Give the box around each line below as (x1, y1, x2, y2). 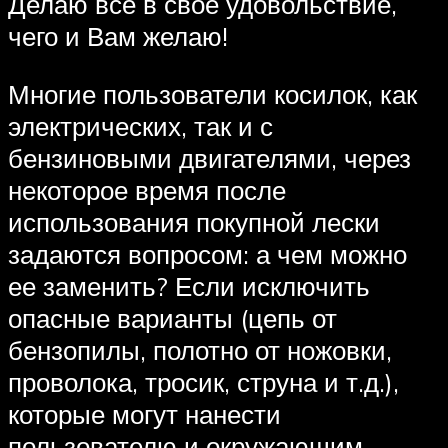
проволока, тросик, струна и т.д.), (8, 365, 399, 398)
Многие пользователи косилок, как (8, 77, 417, 110)
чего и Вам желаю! (8, 20, 228, 53)
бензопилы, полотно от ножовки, (8, 333, 392, 366)
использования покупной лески (8, 205, 380, 238)
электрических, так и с (8, 109, 273, 142)
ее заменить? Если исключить (8, 269, 370, 302)
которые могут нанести (8, 397, 281, 430)
